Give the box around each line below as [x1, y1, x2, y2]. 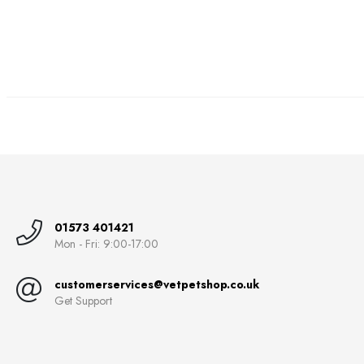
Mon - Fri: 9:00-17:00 [54, 235, 158, 252]
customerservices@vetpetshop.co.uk [54, 275, 259, 292]
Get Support [54, 292, 112, 309]
